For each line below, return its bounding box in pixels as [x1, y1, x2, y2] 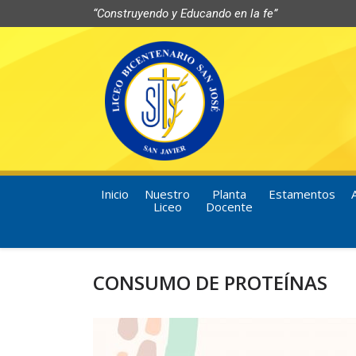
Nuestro [145, 186, 190, 202]
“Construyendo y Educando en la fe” [93, 6, 277, 21]
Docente [206, 199, 253, 215]
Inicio [101, 186, 129, 202]
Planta [212, 186, 246, 202]
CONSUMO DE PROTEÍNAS [93, 269, 327, 296]
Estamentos [269, 186, 335, 202]
